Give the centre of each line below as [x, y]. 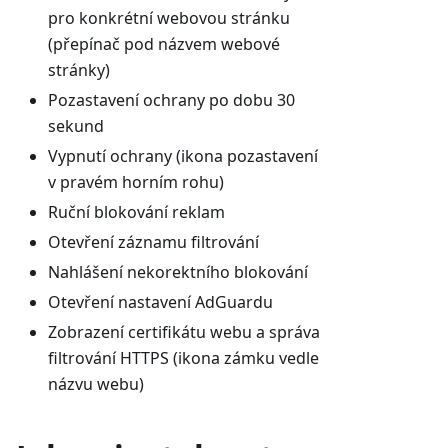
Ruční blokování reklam [136, 211]
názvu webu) [96, 383]
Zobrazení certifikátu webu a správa [184, 331]
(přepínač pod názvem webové [164, 43]
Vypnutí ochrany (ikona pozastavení [183, 155]
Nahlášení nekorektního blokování [178, 271]
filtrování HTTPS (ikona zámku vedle [183, 357]
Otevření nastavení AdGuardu [160, 301]
